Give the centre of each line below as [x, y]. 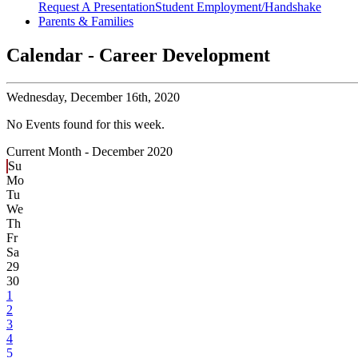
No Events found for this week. [86, 125]
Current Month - [49, 152]
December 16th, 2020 [123, 97]
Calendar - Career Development [138, 56]
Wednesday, [37, 97]
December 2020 [132, 152]
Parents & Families [86, 22]
